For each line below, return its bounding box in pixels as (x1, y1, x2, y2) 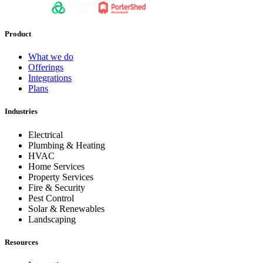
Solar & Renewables (28, 203, 104, 214)
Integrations (28, 73, 72, 83)
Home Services (28, 161, 85, 171)
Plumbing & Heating (28, 140, 105, 150)
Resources (5, 237, 38, 247)
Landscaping (28, 214, 76, 224)
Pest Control (28, 193, 74, 203)
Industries (5, 107, 38, 116)
